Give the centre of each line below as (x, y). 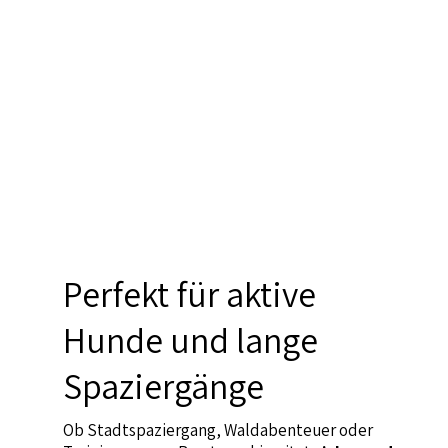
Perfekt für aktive (190, 294)
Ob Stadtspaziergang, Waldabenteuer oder (218, 430)
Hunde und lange (191, 340)
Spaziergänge (164, 386)
